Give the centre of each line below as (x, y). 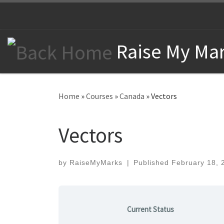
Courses (99, 96)
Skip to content (42, 15)
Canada (132, 96)
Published (153, 162)
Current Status (150, 209)
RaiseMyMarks (96, 162)
